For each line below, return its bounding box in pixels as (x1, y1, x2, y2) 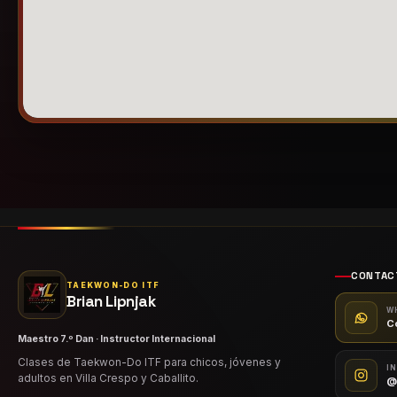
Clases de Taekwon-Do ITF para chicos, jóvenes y (18, 356, 281, 369)
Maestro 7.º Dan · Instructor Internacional (18, 333, 215, 345)
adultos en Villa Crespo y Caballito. (18, 372, 198, 385)
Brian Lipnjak (66, 291, 156, 311)
